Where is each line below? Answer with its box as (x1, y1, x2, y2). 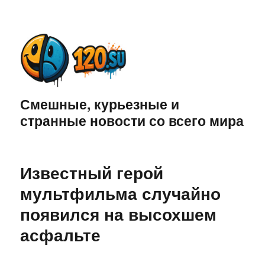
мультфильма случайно (20, 181, 221, 206)
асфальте (20, 222, 101, 247)
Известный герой (20, 160, 164, 185)
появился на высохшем (20, 202, 217, 227)
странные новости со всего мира (20, 111, 244, 131)
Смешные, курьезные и (20, 94, 180, 114)
